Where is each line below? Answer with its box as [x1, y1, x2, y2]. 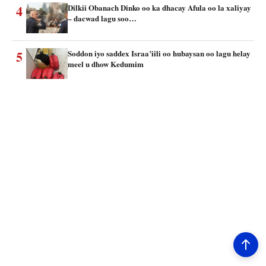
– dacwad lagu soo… [68, 12, 137, 24]
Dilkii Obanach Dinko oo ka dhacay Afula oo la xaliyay [68, 1, 251, 13]
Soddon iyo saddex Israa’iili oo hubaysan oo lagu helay [68, 47, 251, 59]
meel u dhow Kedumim [68, 58, 144, 69]
